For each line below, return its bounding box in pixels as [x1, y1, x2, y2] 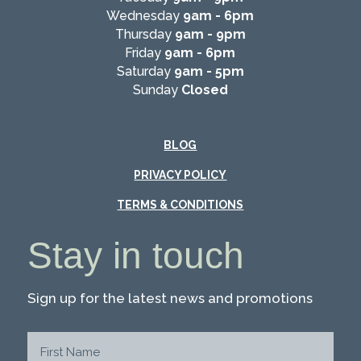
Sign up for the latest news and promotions [27, 290, 313, 307]
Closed [177, 82, 228, 98]
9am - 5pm [173, 64, 244, 80]
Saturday [116, 64, 174, 80]
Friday [125, 45, 165, 61]
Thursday [114, 27, 175, 43]
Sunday [132, 82, 178, 98]
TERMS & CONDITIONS [117, 198, 244, 212]
